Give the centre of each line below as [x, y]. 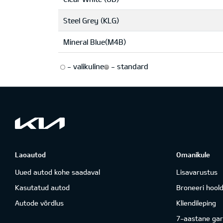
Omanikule [193, 155]
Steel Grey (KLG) [91, 20]
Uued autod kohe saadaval [57, 172]
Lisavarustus [197, 172]
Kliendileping [196, 203]
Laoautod [30, 155]
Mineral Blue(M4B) [95, 42]
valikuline [88, 66]
